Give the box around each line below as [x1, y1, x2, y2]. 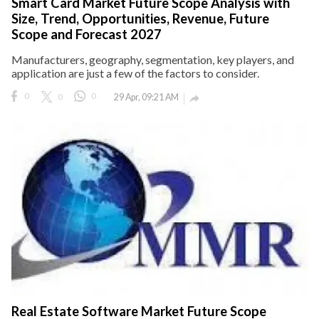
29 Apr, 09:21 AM [114, 91, 179, 103]
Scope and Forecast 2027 [11, 26, 162, 42]
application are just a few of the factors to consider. [11, 66, 259, 80]
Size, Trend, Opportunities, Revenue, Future [11, 10, 269, 26]
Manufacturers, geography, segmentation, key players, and [11, 52, 294, 66]
